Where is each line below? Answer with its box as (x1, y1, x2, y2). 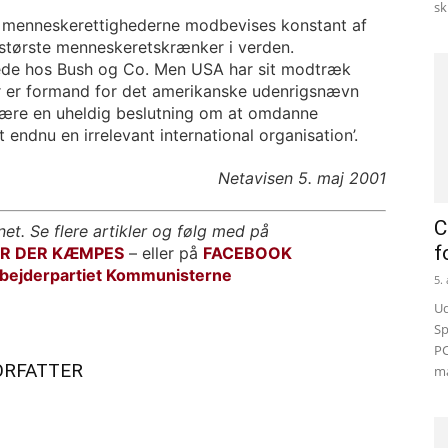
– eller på (129, 243, 203, 263)
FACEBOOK (203, 243, 292, 263)
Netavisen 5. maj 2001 (218, 168, 386, 188)
